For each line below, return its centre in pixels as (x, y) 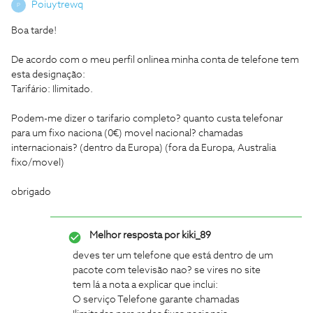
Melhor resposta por (134, 235)
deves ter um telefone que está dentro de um (173, 256)
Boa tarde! (34, 31)
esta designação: (48, 75)
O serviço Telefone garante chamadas (156, 300)
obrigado (31, 192)
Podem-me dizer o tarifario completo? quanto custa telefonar (147, 119)
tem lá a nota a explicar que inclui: (145, 285)
